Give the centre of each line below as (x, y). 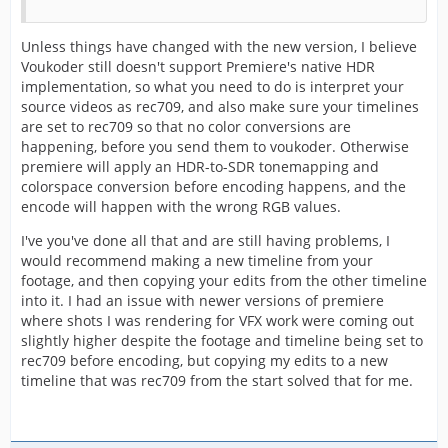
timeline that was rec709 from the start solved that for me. (217, 381)
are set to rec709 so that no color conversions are (186, 127)
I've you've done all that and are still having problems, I (205, 241)
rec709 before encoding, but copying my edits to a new (204, 361)
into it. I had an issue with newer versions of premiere (202, 301)
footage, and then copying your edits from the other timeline (224, 281)
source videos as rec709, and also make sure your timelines (220, 107)
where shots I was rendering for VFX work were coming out (217, 321)
